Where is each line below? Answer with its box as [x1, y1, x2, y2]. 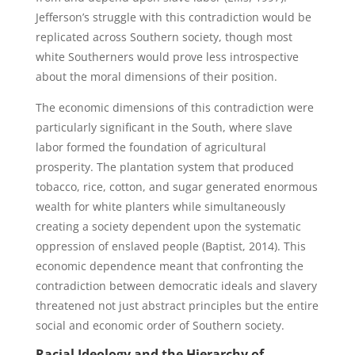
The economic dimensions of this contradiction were [35, 100, 314, 115]
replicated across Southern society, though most [35, 29, 292, 44]
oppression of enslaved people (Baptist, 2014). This [35, 239, 306, 254]
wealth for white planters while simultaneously [35, 199, 285, 214]
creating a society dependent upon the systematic [35, 219, 301, 234]
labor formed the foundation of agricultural [35, 139, 266, 155]
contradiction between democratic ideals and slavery [35, 278, 317, 293]
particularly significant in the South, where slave [35, 120, 292, 135]
